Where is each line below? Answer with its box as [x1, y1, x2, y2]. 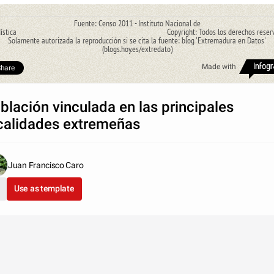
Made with [202, 62, 236, 71]
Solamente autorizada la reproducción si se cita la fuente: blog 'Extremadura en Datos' [8, 34, 266, 46]
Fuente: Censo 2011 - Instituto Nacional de [73, 17, 201, 29]
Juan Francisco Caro [8, 160, 84, 170]
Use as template [14, 183, 75, 193]
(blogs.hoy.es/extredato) [102, 43, 172, 54]
